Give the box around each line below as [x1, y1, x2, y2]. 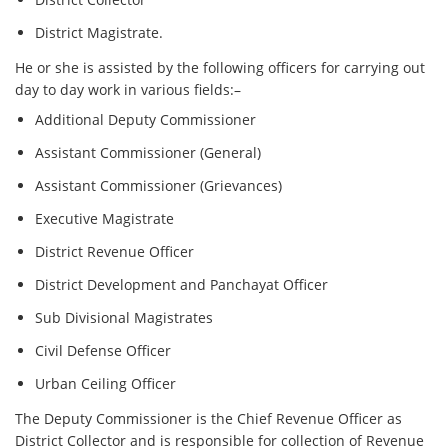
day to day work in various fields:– [15, 80, 242, 100]
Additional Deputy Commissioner [35, 110, 257, 130]
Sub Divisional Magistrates [35, 308, 214, 328]
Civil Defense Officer [35, 341, 172, 361]
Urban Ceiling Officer [35, 374, 177, 394]
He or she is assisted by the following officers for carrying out [15, 58, 426, 78]
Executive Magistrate [35, 209, 175, 229]
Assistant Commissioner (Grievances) [35, 176, 283, 196]
